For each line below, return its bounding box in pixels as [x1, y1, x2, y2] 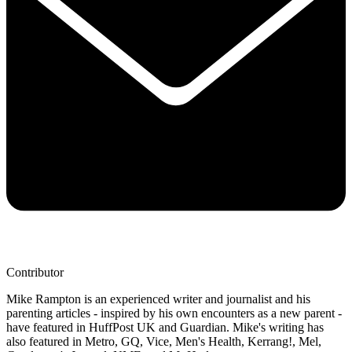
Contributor [6, 266, 64, 280]
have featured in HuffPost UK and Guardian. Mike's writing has [6, 321, 324, 335]
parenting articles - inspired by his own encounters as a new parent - [6, 306, 342, 321]
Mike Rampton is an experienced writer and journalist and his [6, 292, 310, 306]
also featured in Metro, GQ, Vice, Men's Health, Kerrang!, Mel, [6, 335, 321, 349]
